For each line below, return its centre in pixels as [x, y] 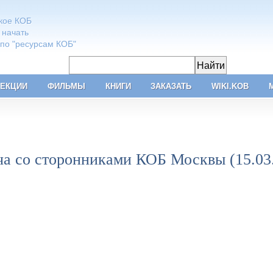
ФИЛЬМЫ [66, 86]
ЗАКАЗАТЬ [171, 86]
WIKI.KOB [230, 86]
